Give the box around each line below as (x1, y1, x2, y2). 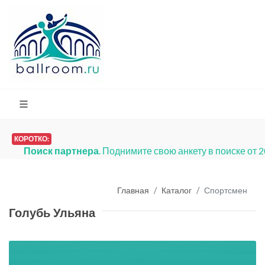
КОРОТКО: (14, 134, 49, 143)
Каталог (161, 185, 192, 195)
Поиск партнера (24, 145, 99, 156)
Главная (117, 185, 149, 195)
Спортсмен (204, 185, 247, 195)
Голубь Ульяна (9, 205, 95, 221)
